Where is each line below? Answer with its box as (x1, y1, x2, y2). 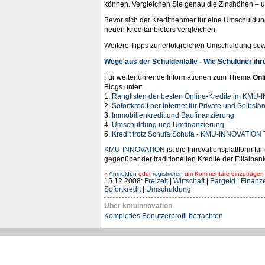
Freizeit (144, 177, 168, 186)
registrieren (153, 170, 183, 177)
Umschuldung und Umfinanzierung (112, 120, 224, 129)
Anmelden (109, 170, 137, 177)
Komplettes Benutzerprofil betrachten (104, 212, 223, 221)
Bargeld (210, 177, 235, 186)
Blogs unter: (104, 82, 143, 91)
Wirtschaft (173, 177, 205, 186)
